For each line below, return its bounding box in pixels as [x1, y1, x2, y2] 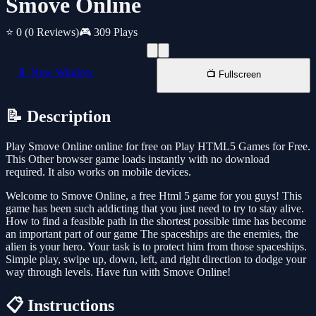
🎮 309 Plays [79, 26, 138, 39]
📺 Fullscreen [206, 69, 261, 80]
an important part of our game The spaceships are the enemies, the [6, 228, 298, 241]
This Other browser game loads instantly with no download [6, 153, 269, 166]
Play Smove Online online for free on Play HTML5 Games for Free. [6, 140, 310, 153]
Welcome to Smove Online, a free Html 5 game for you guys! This [6, 190, 302, 202]
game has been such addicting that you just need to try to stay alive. [6, 202, 304, 215]
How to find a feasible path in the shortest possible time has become [6, 215, 306, 228]
